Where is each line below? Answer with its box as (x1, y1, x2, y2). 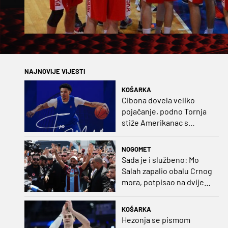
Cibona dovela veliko (121, 95, 195, 105)
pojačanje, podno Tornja (121, 106, 207, 116)
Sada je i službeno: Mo (121, 155, 199, 165)
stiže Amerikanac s (121, 117, 188, 127)
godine (121, 188, 147, 198)
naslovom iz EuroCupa (121, 128, 201, 138)
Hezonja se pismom (121, 215, 190, 225)
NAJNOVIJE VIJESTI (24, 67, 85, 76)
